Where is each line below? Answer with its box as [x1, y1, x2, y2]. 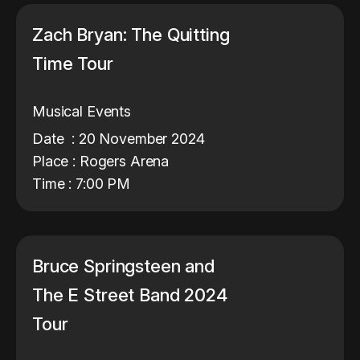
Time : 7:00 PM [32, 175, 130, 192]
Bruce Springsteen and [32, 256, 215, 276]
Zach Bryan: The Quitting [32, 24, 230, 45]
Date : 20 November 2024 [32, 130, 205, 147]
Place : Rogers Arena [32, 153, 170, 170]
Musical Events [32, 103, 131, 120]
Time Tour [32, 53, 113, 74]
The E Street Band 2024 [32, 284, 227, 305]
